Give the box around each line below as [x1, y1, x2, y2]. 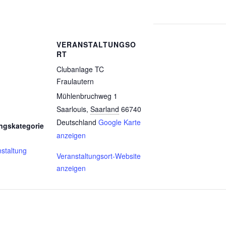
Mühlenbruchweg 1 [56, 91, 118, 101]
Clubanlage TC [56, 64, 104, 74]
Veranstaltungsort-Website [56, 151, 141, 161]
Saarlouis [56, 104, 86, 114]
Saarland [90, 104, 119, 114]
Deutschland [56, 117, 96, 127]
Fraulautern [56, 76, 94, 86]
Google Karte [98, 117, 141, 127]
